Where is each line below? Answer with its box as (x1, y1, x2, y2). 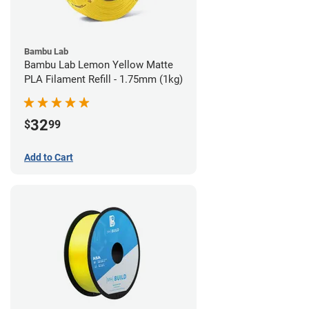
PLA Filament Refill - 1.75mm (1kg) (24, 73, 183, 86)
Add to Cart (24, 152, 73, 163)
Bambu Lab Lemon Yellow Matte (24, 59, 173, 72)
